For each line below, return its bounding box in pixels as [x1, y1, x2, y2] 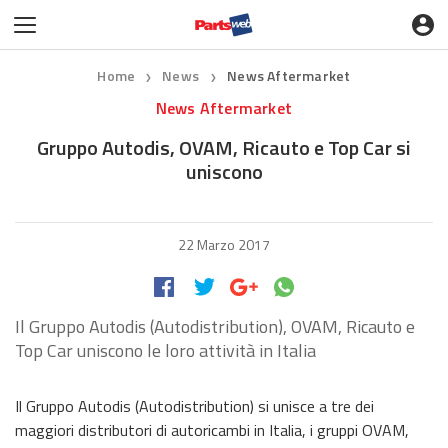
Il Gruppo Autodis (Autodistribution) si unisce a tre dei [15, 394, 374, 418]
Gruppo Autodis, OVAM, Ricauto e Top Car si [37, 132, 411, 163]
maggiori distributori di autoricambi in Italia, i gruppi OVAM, [15, 418, 409, 442]
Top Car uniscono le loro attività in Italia [15, 337, 316, 364]
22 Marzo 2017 [178, 234, 270, 255]
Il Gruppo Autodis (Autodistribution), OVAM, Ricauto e [15, 313, 415, 340]
